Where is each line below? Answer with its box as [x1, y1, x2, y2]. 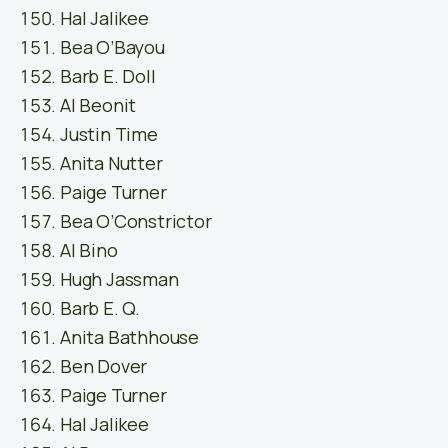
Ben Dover [60, 354, 148, 379]
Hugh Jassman [60, 267, 179, 292]
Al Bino [60, 238, 118, 263]
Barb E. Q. [60, 296, 140, 321]
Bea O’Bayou [60, 35, 165, 60]
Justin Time [60, 122, 158, 147]
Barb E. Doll [60, 64, 156, 89]
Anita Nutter [60, 151, 163, 176]
